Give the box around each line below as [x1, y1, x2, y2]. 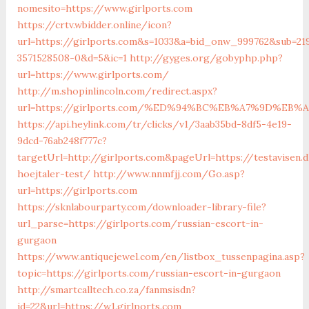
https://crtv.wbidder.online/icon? [17, 18, 172, 31]
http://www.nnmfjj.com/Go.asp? [92, 167, 245, 180]
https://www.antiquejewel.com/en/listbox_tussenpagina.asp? [17, 250, 305, 263]
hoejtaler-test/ [17, 167, 90, 180]
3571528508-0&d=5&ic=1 [17, 51, 127, 64]
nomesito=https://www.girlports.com [17, 1, 192, 14]
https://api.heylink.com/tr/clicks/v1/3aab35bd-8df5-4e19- [17, 117, 292, 130]
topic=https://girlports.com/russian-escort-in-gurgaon [17, 266, 281, 279]
